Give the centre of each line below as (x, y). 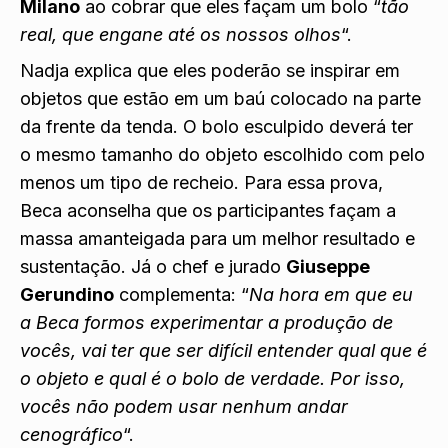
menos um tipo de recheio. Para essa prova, (201, 182)
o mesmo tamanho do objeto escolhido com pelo (222, 154)
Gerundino (67, 294)
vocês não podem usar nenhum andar (184, 406)
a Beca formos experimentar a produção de (206, 322)
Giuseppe (328, 266)
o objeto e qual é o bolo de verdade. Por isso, (212, 378)
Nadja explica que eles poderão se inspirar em (210, 70)
